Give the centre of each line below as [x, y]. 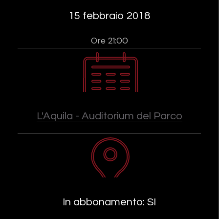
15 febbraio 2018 [109, 16]
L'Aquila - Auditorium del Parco [109, 116]
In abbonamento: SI [109, 202]
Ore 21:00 [109, 40]
